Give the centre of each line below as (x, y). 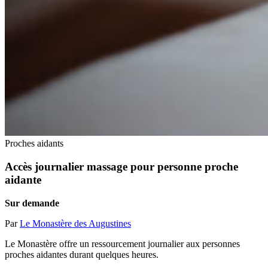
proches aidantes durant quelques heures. (82, 254)
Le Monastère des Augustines (75, 223)
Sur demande (32, 203)
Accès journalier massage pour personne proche (121, 167)
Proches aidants (34, 144)
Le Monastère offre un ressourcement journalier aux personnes (122, 243)
